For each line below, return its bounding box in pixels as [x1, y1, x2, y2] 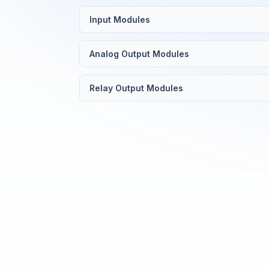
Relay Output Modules [89, 83, 183, 93]
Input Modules [89, 14, 150, 25]
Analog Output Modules [89, 49, 189, 59]
